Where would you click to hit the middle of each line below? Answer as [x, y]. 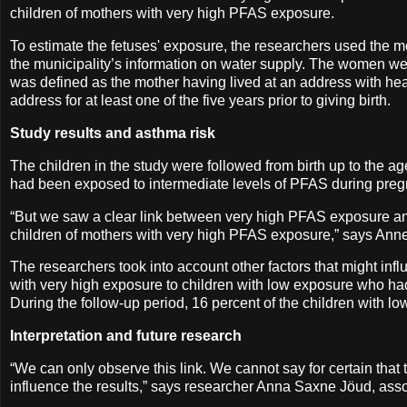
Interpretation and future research [128, 336]
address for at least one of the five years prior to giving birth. [202, 101]
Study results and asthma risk [114, 133]
